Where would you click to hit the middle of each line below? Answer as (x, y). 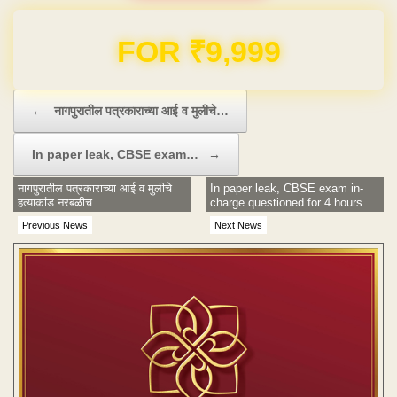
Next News (239, 225)
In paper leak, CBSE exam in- (287, 188)
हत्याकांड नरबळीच (55, 202)
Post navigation (53, 97)
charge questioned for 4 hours (287, 202)
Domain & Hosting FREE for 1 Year (198, 45)
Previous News (55, 225)
